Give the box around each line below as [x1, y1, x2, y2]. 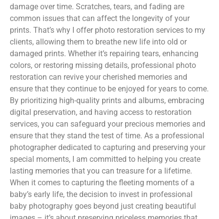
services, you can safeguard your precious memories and [10, 119, 205, 129]
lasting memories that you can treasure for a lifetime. [10, 166, 192, 175]
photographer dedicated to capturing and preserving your [10, 142, 205, 152]
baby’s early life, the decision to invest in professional [10, 189, 193, 199]
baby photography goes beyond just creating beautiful [10, 201, 196, 211]
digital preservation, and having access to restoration [10, 107, 192, 117]
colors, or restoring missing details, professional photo [10, 60, 196, 70]
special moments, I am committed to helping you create [10, 154, 200, 164]
